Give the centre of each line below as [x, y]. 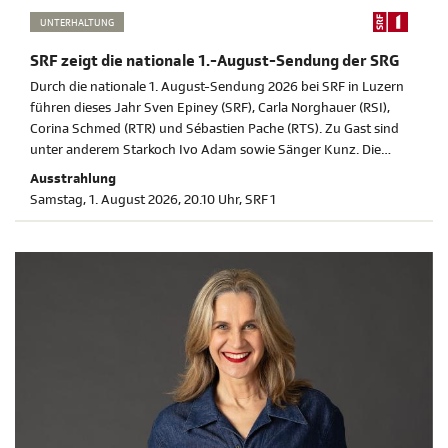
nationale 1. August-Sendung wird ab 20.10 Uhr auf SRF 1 [200, 171]
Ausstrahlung [73, 179]
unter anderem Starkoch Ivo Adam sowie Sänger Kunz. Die [205, 150]
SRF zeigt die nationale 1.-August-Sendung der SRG [214, 61]
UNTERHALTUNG [77, 22]
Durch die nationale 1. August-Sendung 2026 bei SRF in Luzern [217, 87]
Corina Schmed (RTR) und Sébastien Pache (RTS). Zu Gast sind [214, 129]
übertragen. [65, 192]
